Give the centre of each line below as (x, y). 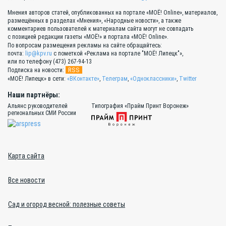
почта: (16, 53)
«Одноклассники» (153, 78)
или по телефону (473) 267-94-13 (50, 61)
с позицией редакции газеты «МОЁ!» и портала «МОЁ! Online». (88, 37)
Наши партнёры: (34, 95)
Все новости (26, 180)
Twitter (188, 78)
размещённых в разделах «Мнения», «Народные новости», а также (94, 20)
